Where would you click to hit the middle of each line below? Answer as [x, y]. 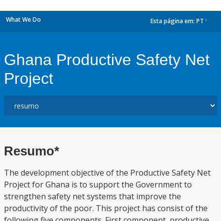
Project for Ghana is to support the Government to [98, 184]
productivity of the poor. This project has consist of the [106, 208]
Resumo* [32, 151]
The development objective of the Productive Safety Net [107, 173]
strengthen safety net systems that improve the [92, 196]
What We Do [23, 19]
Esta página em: [173, 21]
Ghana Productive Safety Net [107, 60]
